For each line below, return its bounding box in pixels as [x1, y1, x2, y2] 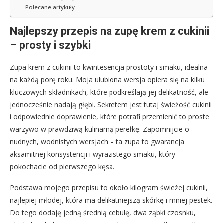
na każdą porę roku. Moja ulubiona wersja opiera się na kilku [10, 74, 205, 84]
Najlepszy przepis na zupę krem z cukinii [10, 24, 209, 37]
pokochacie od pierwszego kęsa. [10, 161, 114, 171]
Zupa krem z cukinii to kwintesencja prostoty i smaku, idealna [10, 62, 208, 72]
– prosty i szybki [10, 38, 91, 51]
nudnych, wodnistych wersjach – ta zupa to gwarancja [10, 136, 184, 146]
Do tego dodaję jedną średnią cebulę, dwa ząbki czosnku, [10, 207, 196, 217]
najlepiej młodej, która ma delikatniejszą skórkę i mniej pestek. [10, 195, 212, 205]
